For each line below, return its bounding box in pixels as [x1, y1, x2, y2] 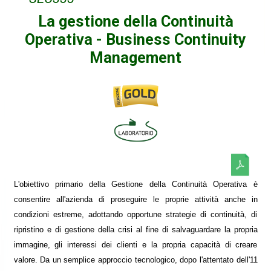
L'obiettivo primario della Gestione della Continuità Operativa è [13, 180, 258, 189]
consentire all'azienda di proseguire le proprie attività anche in [13, 195, 258, 204]
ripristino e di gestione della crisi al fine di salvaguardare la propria [13, 225, 258, 235]
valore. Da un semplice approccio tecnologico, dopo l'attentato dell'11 [13, 255, 258, 265]
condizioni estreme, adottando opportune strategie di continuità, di [13, 210, 258, 220]
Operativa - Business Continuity [25, 30, 246, 48]
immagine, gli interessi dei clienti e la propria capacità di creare [13, 240, 258, 250]
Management [90, 48, 181, 67]
